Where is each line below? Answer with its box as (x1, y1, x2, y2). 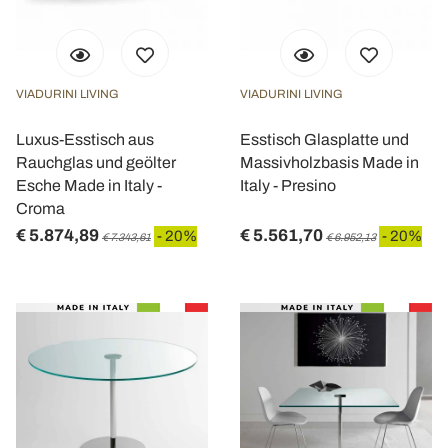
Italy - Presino (240, 177, 336, 194)
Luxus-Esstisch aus (16, 131, 154, 148)
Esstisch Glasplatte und (240, 131, 409, 148)
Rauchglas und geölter (16, 154, 176, 171)
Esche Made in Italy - (16, 177, 162, 194)
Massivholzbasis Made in (240, 154, 419, 171)
